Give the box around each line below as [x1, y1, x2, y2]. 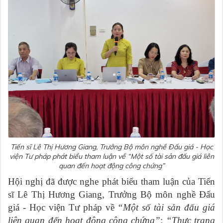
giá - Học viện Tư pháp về [8, 202, 118, 213]
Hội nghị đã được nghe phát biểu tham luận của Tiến [8, 176, 215, 187]
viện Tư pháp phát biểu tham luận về [9, 151, 125, 161]
